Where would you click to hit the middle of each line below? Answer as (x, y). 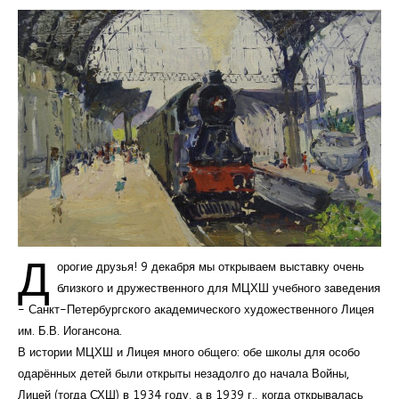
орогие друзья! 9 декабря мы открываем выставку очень (211, 267)
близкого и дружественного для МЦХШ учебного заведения (219, 288)
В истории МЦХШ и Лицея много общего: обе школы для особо (189, 352)
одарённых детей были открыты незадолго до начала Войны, (184, 374)
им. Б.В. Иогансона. (70, 331)
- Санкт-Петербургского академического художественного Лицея (196, 309)
